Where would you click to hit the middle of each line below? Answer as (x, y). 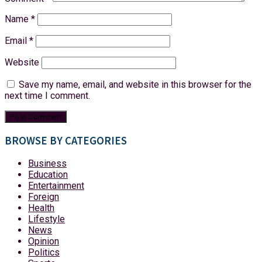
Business (47, 164)
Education (48, 175)
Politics (44, 253)
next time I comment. (47, 95)
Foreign (44, 197)
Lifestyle (46, 219)
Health (41, 208)
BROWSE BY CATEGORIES (66, 140)
